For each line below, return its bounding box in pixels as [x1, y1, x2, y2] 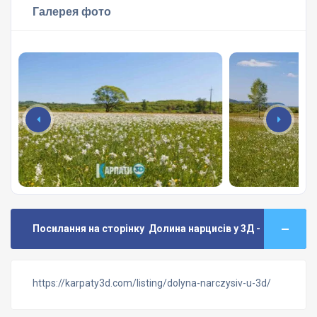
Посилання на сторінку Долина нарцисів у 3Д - [33, 223, 265, 234]
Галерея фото [33, 5, 111, 18]
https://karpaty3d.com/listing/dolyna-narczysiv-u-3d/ [33, 277, 271, 289]
